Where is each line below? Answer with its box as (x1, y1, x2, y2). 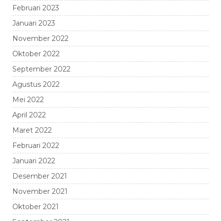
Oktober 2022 (12, 49, 60, 58)
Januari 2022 (12, 156, 55, 165)
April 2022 (12, 110, 46, 119)
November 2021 (12, 187, 68, 196)
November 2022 (12, 34, 69, 43)
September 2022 (12, 65, 71, 74)
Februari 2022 (12, 141, 59, 150)
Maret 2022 (12, 126, 52, 135)
